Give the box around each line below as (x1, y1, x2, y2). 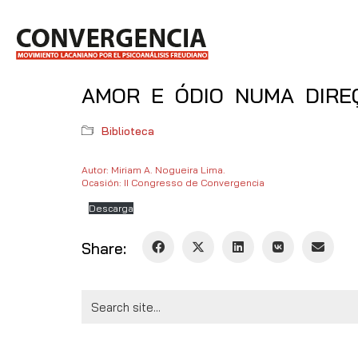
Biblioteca (101, 124, 154, 138)
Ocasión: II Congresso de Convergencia (82, 177, 265, 189)
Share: (82, 238, 126, 258)
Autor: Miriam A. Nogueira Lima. (82, 164, 225, 176)
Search (81, 289, 119, 304)
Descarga (89, 202, 133, 214)
